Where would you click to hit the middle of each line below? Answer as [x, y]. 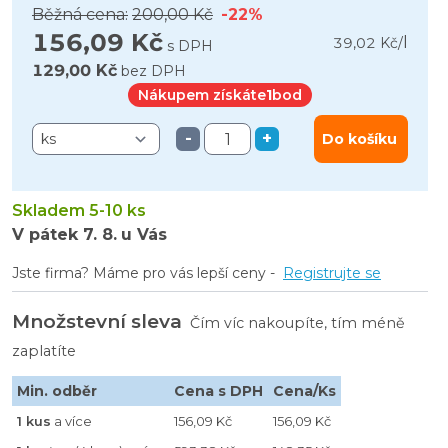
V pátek [45, 234]
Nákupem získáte [202, 95]
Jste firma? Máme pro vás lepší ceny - [143, 273]
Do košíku [359, 139]
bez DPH [153, 71]
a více [71, 421]
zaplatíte [44, 351]
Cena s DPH [218, 391]
